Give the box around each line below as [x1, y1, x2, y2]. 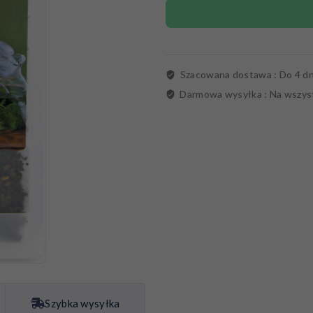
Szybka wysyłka [45, 297, 120, 310]
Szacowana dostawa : [180, 68, 279, 81]
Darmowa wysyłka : [180, 88, 270, 101]
